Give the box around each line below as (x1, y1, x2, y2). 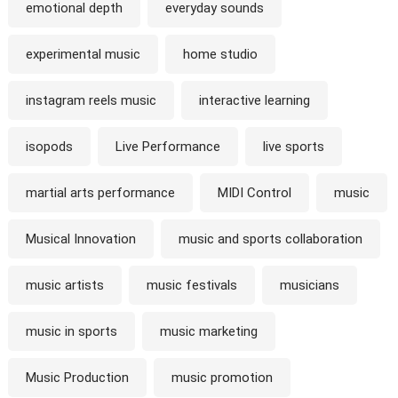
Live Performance (115, 139, 220, 155)
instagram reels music (25, 92, 156, 109)
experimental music (25, 46, 140, 63)
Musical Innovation (25, 231, 136, 248)
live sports (262, 139, 324, 155)
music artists (25, 277, 104, 294)
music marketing (159, 323, 258, 340)
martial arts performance (25, 185, 175, 202)
